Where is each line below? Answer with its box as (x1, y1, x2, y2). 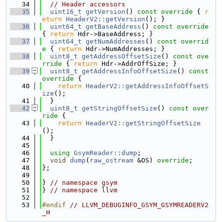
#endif (42, 201, 70, 209)
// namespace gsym (50, 179, 117, 186)
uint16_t (50, 8, 82, 15)
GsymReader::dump (74, 149, 137, 157)
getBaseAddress (86, 23, 141, 30)
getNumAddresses (86, 38, 145, 45)
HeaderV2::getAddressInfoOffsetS (86, 82, 209, 90)
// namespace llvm (50, 186, 117, 194)
